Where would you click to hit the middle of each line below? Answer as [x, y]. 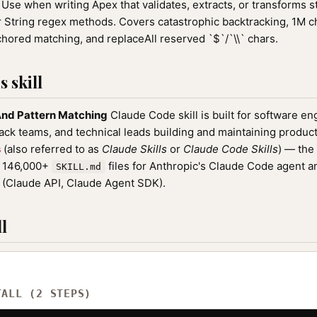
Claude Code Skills [231, 149]
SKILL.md [79, 167]
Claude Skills [134, 149]
